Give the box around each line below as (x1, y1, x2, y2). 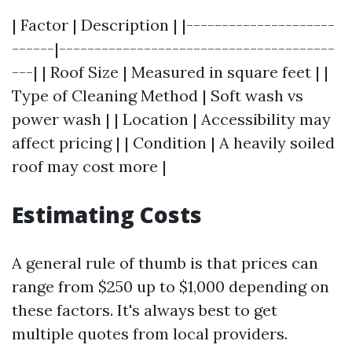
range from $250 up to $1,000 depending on (12, 277, 329, 296)
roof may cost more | (12, 156, 167, 176)
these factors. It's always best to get (12, 300, 277, 320)
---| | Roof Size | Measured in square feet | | (12, 62, 328, 82)
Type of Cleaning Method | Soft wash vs (12, 86, 303, 105)
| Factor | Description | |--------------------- (12, 15, 335, 35)
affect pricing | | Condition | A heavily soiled (12, 133, 335, 152)
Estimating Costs (12, 200, 202, 229)
